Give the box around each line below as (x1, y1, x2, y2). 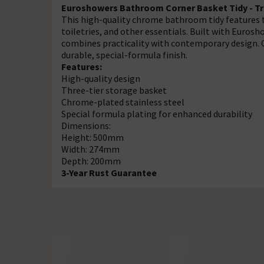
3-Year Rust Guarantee (61, 167, 157, 179)
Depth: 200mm (61, 155, 121, 167)
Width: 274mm (61, 143, 120, 155)
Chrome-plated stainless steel (61, 96, 184, 108)
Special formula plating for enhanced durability (61, 108, 252, 120)
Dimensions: (61, 120, 111, 131)
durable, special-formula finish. (61, 49, 187, 61)
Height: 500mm (61, 131, 124, 143)
